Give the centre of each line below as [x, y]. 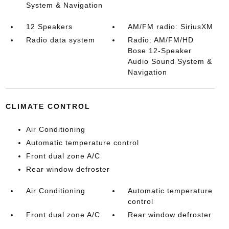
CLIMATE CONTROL [48, 106]
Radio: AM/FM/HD [161, 40]
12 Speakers [49, 27]
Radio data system [60, 40]
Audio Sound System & [170, 61]
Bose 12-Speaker [160, 51]
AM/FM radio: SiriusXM [171, 27]
